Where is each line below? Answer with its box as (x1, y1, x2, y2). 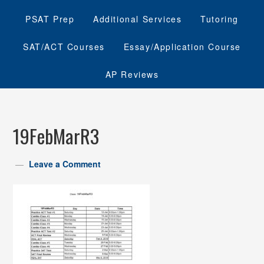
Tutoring (200, 13, 239, 25)
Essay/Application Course (123, 41, 241, 52)
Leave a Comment (29, 158, 101, 170)
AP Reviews (105, 68, 159, 80)
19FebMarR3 (13, 122, 100, 150)
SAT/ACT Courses (22, 41, 105, 52)
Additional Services (93, 13, 182, 25)
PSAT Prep (25, 13, 75, 25)
